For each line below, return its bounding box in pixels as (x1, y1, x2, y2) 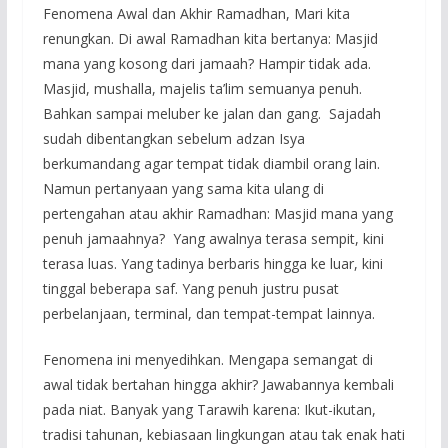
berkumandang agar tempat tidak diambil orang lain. (42, 153, 380, 173)
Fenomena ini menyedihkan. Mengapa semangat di (42, 349, 373, 369)
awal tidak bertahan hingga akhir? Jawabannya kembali (42, 374, 394, 394)
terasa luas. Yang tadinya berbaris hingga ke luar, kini (42, 253, 383, 273)
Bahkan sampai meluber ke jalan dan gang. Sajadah (42, 103, 381, 123)
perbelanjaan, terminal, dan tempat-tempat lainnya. (42, 303, 375, 323)
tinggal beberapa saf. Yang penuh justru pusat (42, 278, 339, 298)
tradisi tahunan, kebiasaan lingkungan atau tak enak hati (42, 424, 405, 444)
